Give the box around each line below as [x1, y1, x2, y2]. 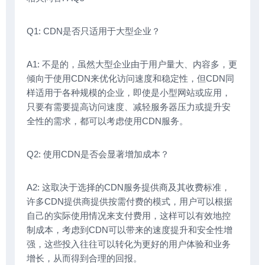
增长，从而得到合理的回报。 [27, 253, 142, 263]
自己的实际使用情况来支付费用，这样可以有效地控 [27, 210, 231, 221]
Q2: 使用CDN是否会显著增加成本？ [27, 148, 169, 159]
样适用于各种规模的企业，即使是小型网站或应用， [27, 87, 231, 98]
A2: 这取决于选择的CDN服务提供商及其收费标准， [27, 182, 230, 192]
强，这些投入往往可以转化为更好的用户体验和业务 [27, 238, 231, 249]
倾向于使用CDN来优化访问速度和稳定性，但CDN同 [27, 73, 234, 83]
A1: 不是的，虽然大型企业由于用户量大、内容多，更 [27, 59, 237, 69]
